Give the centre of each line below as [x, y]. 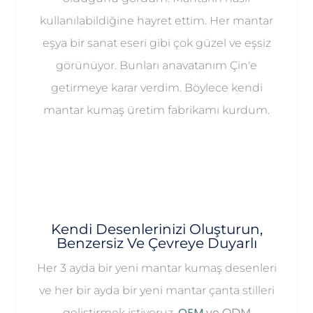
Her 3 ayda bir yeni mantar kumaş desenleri [156, 268]
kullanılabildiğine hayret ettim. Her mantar [156, 20]
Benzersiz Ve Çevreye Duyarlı [156, 243]
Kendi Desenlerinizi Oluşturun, [156, 230]
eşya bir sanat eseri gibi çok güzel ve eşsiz [156, 43]
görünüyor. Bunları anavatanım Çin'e [156, 65]
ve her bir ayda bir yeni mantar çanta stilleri [156, 291]
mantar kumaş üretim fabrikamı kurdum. [156, 110]
